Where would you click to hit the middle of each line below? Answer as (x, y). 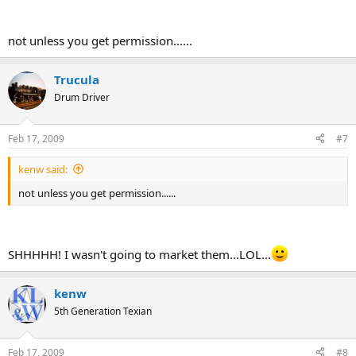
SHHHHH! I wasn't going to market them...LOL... (139, 254)
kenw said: (43, 169)
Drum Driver (82, 97)
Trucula (77, 79)
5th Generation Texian (103, 311)
